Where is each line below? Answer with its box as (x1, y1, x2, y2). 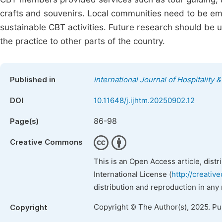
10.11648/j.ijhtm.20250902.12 (94, 96, 195, 105)
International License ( (94, 170, 171, 179)
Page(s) (10, 117, 39, 126)
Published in (10, 75, 55, 84)
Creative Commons (10, 138, 83, 147)
